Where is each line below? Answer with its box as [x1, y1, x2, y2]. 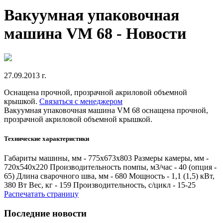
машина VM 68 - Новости [4, 24, 186, 42]
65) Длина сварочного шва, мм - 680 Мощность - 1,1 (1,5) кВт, [4, 172, 215, 181]
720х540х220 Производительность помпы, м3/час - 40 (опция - [4, 163, 217, 172]
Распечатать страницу [4, 190, 79, 199]
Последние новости [4, 208, 87, 219]
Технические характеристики [4, 135, 89, 143]
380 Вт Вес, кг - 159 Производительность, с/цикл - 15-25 [4, 181, 196, 190]
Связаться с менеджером [39, 97, 122, 106]
